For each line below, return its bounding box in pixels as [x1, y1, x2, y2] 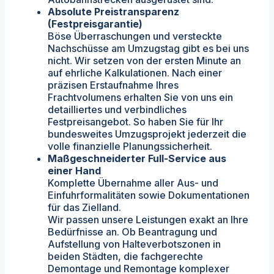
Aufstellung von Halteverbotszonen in [48, 237, 221, 250]
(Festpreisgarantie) [48, 17, 143, 30]
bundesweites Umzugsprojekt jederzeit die [48, 127, 246, 140]
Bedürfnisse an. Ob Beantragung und [48, 225, 217, 238]
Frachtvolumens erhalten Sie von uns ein [48, 91, 233, 103]
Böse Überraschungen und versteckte [48, 29, 222, 42]
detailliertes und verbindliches [48, 103, 187, 116]
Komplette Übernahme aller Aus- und [48, 176, 218, 189]
